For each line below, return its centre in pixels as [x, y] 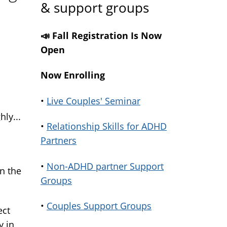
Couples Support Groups [99, 206]
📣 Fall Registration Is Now [101, 35]
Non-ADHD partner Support [105, 166]
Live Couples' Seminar [93, 101]
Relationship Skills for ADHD [107, 126]
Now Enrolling [73, 75]
